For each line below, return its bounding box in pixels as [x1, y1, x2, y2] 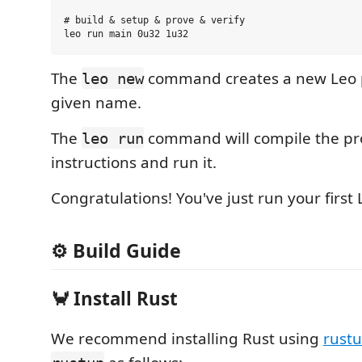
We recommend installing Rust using [51, 328, 323, 349]
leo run [82, 128, 144, 147]
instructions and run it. [51, 151, 217, 173]
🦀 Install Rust [51, 285, 178, 311]
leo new [82, 69, 144, 87]
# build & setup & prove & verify [64, 15, 245, 27]
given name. [51, 91, 141, 113]
